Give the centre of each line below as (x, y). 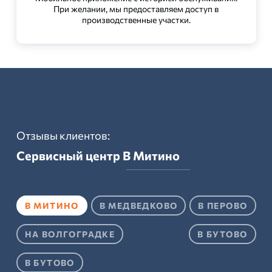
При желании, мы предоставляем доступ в (136, 9)
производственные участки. (136, 20)
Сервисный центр (69, 155)
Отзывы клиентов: (63, 135)
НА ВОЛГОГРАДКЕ (70, 234)
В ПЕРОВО (223, 206)
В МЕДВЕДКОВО (138, 206)
